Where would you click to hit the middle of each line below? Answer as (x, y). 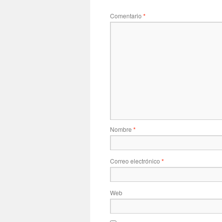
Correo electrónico (136, 161)
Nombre (122, 129)
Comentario (127, 16)
